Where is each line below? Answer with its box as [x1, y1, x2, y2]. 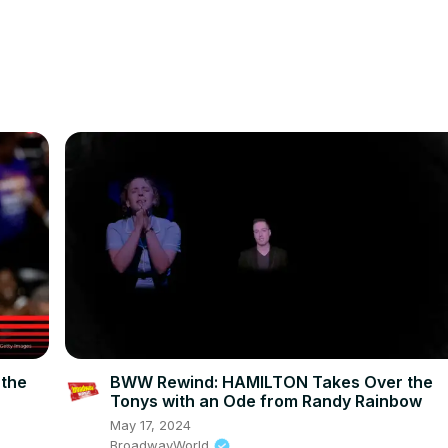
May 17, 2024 [110, 416, 192, 433]
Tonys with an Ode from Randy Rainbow [110, 390, 423, 411]
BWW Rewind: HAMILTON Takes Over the [110, 371, 434, 392]
